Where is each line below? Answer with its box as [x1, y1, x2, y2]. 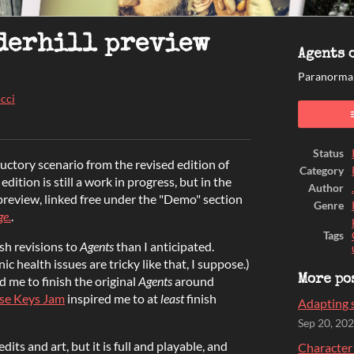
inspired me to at [65, 290, 160, 306]
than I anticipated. [114, 238, 214, 254]
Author [308, 181, 344, 194]
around [172, 273, 214, 288]
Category [299, 164, 344, 177]
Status [313, 146, 344, 160]
